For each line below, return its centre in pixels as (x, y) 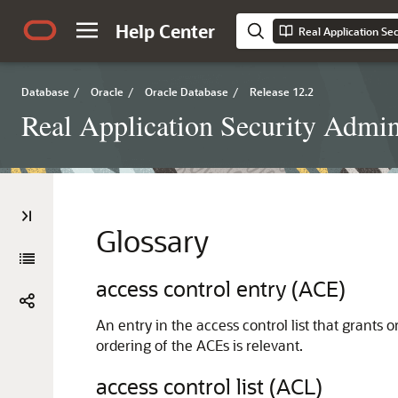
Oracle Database (187, 92)
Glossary (152, 240)
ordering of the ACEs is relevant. (199, 345)
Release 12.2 (282, 92)
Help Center (165, 31)
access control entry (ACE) (221, 288)
